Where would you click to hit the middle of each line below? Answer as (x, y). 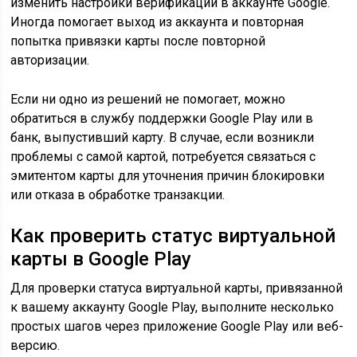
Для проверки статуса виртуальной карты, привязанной (177, 288)
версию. (35, 345)
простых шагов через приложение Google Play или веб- (177, 326)
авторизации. (50, 60)
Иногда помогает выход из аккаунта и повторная (157, 22)
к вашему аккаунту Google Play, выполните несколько (173, 307)
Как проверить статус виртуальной (173, 236)
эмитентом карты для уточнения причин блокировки (168, 176)
